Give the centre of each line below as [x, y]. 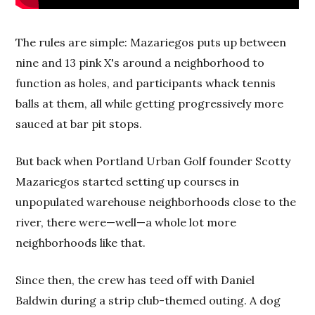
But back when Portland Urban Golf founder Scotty [153, 161]
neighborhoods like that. [81, 242]
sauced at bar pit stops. [79, 123]
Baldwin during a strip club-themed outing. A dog [148, 300]
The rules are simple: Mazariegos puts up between [151, 42]
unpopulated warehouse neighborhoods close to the [156, 201]
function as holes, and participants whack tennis [146, 83]
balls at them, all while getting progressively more [150, 103]
